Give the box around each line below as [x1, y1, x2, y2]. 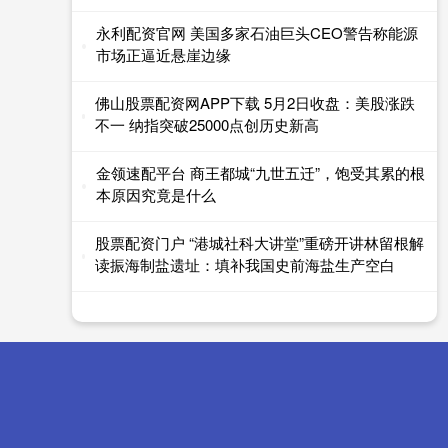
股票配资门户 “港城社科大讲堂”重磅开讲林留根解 [94, 231, 424, 253]
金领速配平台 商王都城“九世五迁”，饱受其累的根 [95, 161, 425, 183]
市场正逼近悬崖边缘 [95, 43, 231, 65]
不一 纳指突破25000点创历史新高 [95, 113, 320, 135]
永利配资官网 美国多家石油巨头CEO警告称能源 [95, 21, 418, 43]
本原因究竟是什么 [95, 183, 216, 205]
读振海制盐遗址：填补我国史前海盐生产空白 [94, 253, 395, 275]
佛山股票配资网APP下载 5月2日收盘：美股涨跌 [95, 91, 416, 113]
